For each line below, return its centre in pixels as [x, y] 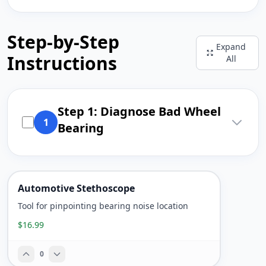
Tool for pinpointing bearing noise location [103, 206]
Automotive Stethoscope [76, 188]
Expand [231, 47]
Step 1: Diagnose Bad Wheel [139, 111]
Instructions [62, 63]
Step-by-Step [63, 42]
